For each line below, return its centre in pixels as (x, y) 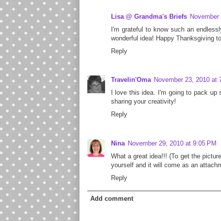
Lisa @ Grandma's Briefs (149, 17)
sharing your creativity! (143, 102)
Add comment (112, 199)
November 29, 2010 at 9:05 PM (172, 143)
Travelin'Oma (131, 80)
